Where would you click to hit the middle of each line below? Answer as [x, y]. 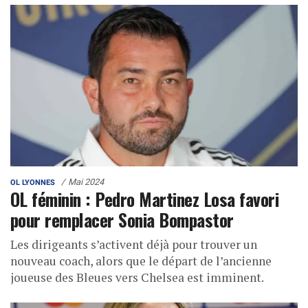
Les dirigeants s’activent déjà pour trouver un [134, 245]
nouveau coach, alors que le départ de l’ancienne [141, 261]
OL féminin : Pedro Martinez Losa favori [145, 199]
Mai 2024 [86, 182]
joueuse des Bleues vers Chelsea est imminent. [137, 278]
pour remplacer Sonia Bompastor [122, 220]
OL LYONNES [33, 183]
